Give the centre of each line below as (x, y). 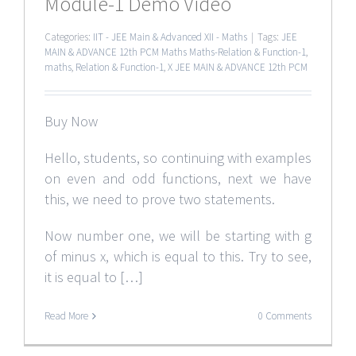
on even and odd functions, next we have (178, 178)
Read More (66, 315)
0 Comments (285, 315)
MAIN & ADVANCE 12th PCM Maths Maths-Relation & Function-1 (175, 52)
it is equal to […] (94, 277)
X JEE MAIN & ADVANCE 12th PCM (238, 67)
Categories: (69, 37)
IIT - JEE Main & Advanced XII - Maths (170, 37)
